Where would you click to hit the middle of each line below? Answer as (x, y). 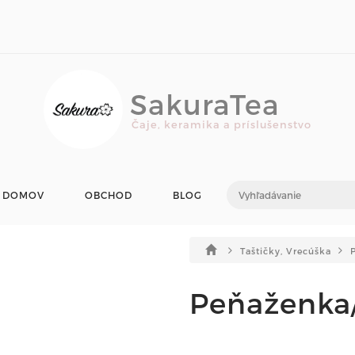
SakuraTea (205, 104)
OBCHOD (108, 195)
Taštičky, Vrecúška (287, 251)
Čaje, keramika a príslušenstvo (221, 124)
